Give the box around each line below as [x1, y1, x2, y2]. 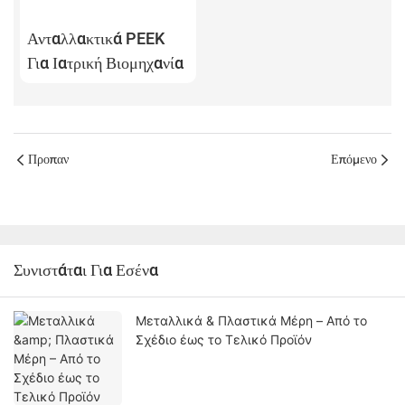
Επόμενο [331, 151, 377, 169]
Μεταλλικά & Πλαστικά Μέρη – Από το [136, 313, 367, 329]
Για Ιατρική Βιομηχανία [26, 52, 184, 77]
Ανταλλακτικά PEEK [26, 27, 165, 52]
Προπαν [28, 151, 69, 169]
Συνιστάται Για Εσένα [14, 259, 158, 284]
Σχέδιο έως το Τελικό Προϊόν [136, 332, 312, 348]
